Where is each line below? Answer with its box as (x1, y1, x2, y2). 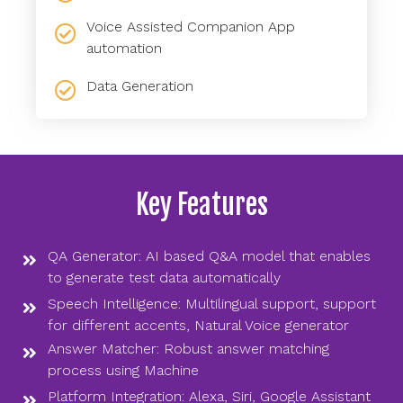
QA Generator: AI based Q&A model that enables (47, 246, 371, 264)
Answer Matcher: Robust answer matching (47, 339, 329, 357)
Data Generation (85, 77, 193, 95)
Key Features (135, 187, 268, 221)
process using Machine (47, 361, 199, 379)
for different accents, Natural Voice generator (47, 316, 349, 334)
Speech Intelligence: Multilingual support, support (47, 294, 376, 312)
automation (85, 39, 162, 57)
